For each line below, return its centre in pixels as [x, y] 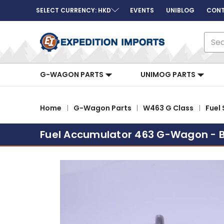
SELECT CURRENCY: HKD [73, 10]
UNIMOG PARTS [169, 74]
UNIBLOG [180, 10]
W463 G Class [168, 108]
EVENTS [142, 10]
